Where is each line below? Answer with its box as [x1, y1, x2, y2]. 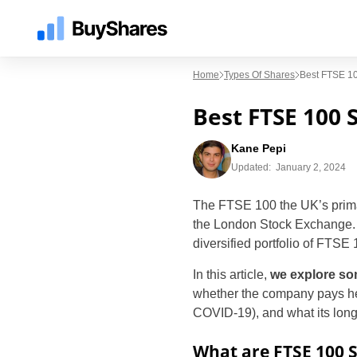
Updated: [231, 162, 271, 173]
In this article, [193, 268, 270, 281]
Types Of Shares [224, 69, 295, 80]
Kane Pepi [231, 142, 286, 155]
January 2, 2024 [276, 162, 346, 173]
